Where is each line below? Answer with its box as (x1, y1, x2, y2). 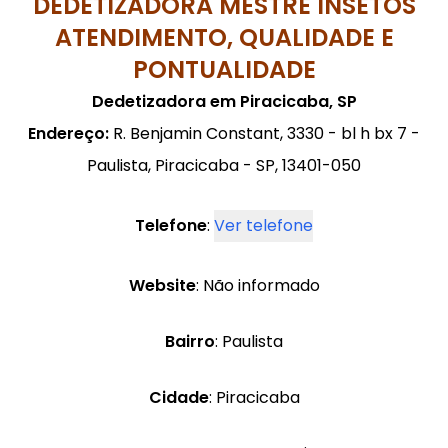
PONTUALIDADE (132, 53, 316, 87)
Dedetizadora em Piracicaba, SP (91, 90, 357, 114)
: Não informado (195, 274, 320, 298)
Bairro (165, 330, 215, 354)
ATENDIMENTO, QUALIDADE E (54, 21, 394, 55)
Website (128, 274, 196, 298)
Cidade (148, 386, 209, 410)
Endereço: (28, 122, 109, 146)
